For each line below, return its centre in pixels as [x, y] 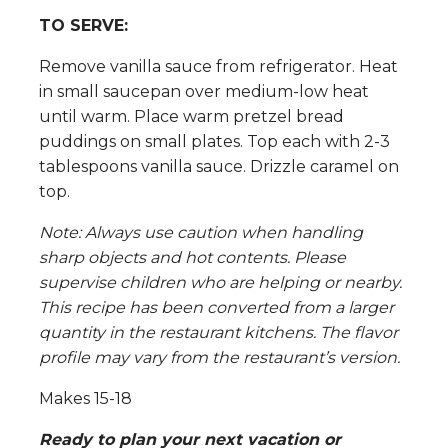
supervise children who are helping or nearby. [220, 282]
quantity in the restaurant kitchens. [179, 332]
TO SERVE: [83, 25]
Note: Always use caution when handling [201, 232]
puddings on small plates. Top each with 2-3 [214, 141]
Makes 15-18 [85, 398]
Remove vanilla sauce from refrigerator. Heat [218, 66]
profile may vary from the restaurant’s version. [219, 357]
